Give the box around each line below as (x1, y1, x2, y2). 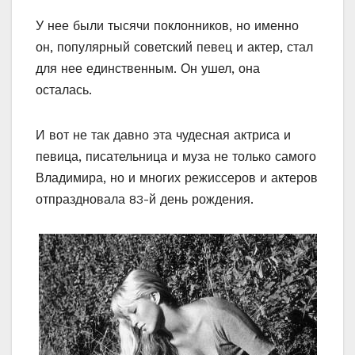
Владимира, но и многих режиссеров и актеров (36, 170, 318, 186)
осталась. (36, 82, 92, 98)
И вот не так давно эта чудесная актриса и (36, 128, 291, 143)
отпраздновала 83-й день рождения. (36, 192, 254, 208)
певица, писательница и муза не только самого (36, 149, 316, 165)
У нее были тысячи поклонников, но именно (36, 18, 299, 34)
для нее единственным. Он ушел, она (36, 61, 260, 77)
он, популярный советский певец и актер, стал (36, 40, 313, 55)
